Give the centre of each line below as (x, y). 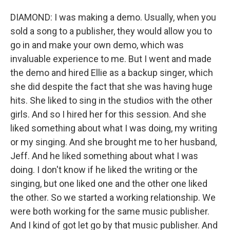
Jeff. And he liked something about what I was (104, 156)
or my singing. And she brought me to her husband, (113, 142)
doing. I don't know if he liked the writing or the (104, 170)
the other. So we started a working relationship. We (113, 197)
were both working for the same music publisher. (110, 211)
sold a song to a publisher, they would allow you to (111, 31)
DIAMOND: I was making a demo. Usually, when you (113, 17)
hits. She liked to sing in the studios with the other (111, 100)
